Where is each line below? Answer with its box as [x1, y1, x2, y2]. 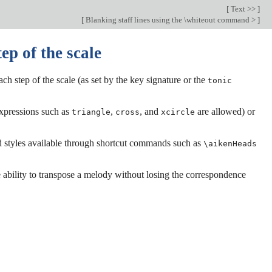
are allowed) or [195, 106, 255, 117]
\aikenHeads [203, 138, 257, 148]
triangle [72, 107, 110, 117]
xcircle [161, 107, 195, 117]
